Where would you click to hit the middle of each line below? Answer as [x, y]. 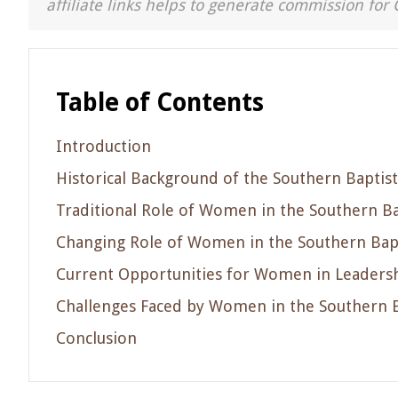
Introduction [103, 146]
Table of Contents [160, 103]
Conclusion [96, 338]
